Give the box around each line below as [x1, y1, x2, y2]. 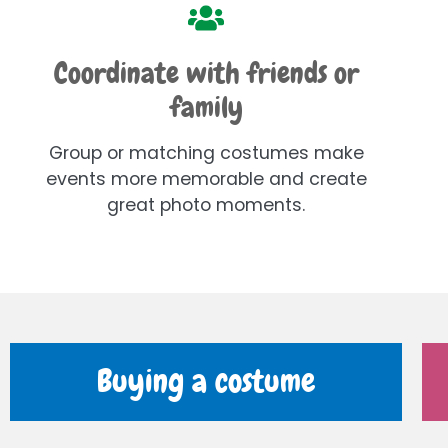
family [169, 89, 243, 127]
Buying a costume [97, 361, 316, 403]
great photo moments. [107, 193, 306, 218]
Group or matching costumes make [48, 141, 364, 166]
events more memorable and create [45, 167, 367, 192]
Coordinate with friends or [53, 55, 359, 93]
